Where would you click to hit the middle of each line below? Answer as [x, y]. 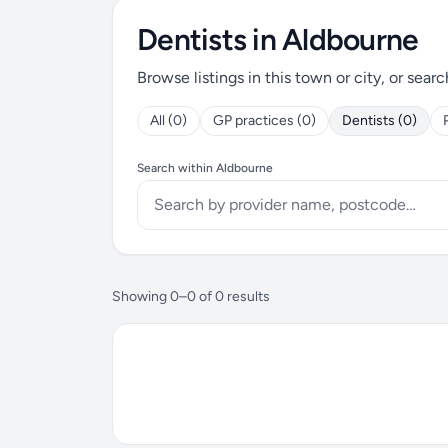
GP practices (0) [264, 120]
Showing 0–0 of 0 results [191, 296]
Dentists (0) [379, 120]
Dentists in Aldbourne [278, 39]
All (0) [168, 120]
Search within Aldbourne [205, 168]
